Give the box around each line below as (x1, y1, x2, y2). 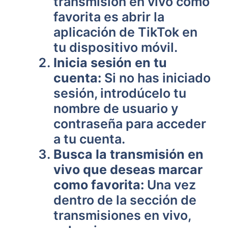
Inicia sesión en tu (53, 55, 167, 70)
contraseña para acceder (53, 116, 206, 131)
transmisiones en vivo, (53, 208, 191, 223)
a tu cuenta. (53, 131, 125, 147)
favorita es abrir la (53, 9, 164, 24)
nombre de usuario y (53, 101, 178, 116)
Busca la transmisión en (53, 147, 204, 162)
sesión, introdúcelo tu (53, 85, 186, 101)
